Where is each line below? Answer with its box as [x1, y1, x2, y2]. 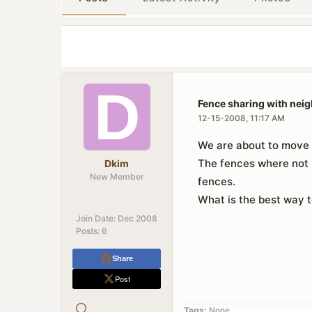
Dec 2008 [118, 213, 157, 224]
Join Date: [76, 213, 116, 224]
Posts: [76, 226, 100, 236]
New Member [89, 171, 144, 182]
